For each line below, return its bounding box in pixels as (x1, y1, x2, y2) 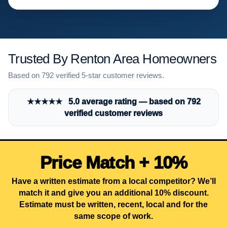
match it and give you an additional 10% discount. (18, 188, 209, 197)
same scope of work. (74, 211, 153, 220)
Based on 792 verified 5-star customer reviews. (8, 70, 164, 80)
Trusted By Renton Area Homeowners (8, 51, 217, 66)
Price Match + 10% (40, 152, 187, 172)
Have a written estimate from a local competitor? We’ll (11, 176, 216, 185)
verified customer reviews (64, 108, 163, 118)
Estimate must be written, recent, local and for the (19, 200, 208, 209)
